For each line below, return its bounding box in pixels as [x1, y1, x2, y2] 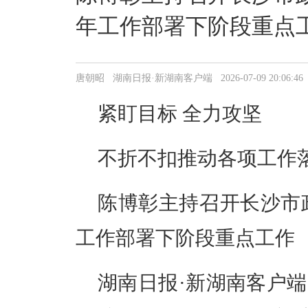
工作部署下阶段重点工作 [76, 227, 295, 249]
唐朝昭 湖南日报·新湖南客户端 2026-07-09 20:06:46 [76, 73, 303, 83]
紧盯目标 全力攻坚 [98, 102, 262, 124]
